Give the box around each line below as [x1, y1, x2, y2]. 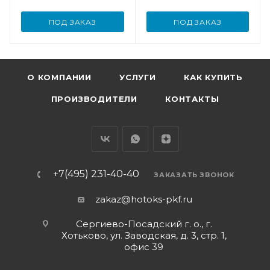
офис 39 [124, 241, 163, 253]
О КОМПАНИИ [27, 72, 92, 82]
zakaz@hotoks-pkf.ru [95, 193, 192, 205]
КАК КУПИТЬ [183, 72, 243, 82]
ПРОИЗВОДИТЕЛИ [51, 94, 137, 104]
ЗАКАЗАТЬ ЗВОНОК [154, 171, 234, 179]
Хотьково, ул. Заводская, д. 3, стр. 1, [61, 230, 227, 241]
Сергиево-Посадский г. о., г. [75, 218, 212, 230]
